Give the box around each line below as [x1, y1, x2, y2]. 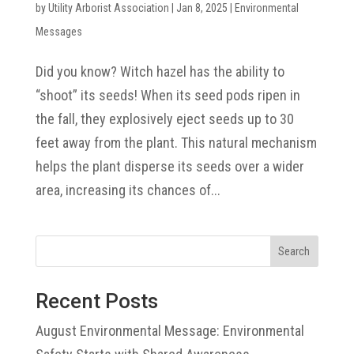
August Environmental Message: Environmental [35, 322, 304, 340]
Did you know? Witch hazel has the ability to [35, 63, 284, 81]
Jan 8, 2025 [175, 2, 228, 15]
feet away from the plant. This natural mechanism [35, 134, 317, 152]
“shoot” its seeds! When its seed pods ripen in [35, 87, 300, 104]
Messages [35, 25, 82, 39]
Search [278, 245, 311, 258]
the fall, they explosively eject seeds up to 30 [35, 111, 294, 128]
